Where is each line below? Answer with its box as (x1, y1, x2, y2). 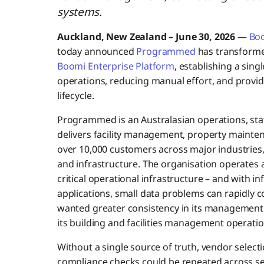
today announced (57, 45, 137, 58)
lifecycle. (57, 89, 94, 103)
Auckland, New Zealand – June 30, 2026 (57, 30, 237, 44)
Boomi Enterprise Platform (57, 60, 174, 73)
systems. (57, 4, 102, 19)
